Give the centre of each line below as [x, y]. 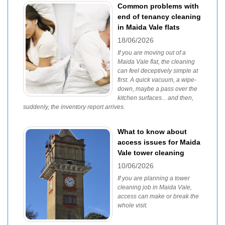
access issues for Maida [159, 142]
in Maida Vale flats [149, 27]
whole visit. [133, 205]
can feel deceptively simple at [158, 71]
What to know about [152, 132]
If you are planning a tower [154, 178]
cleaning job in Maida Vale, [155, 187]
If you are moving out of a [152, 53]
